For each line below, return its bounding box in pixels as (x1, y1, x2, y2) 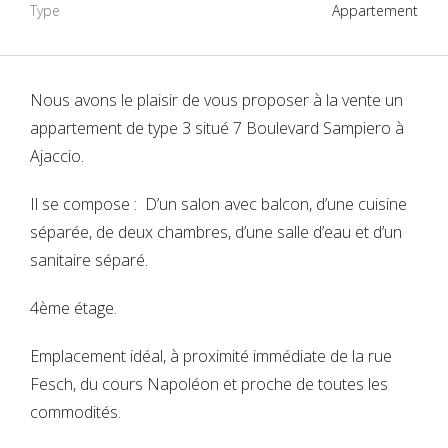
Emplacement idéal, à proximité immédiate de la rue (30, 345, 392, 368)
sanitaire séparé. (30, 249, 148, 272)
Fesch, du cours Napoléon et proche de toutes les (30, 373, 388, 396)
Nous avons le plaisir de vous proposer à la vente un (30, 89, 403, 112)
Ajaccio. (30, 145, 84, 168)
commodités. (30, 401, 121, 424)
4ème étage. (30, 297, 117, 320)
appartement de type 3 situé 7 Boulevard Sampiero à (30, 117, 404, 140)
